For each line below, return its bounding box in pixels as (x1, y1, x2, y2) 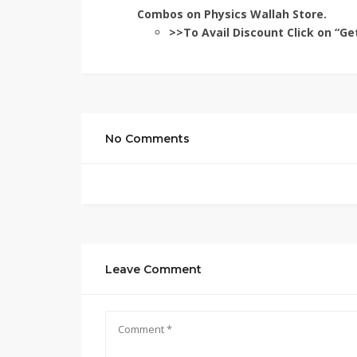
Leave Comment (105, 262, 202, 277)
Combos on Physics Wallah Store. (137, 6, 327, 22)
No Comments (105, 131, 190, 146)
